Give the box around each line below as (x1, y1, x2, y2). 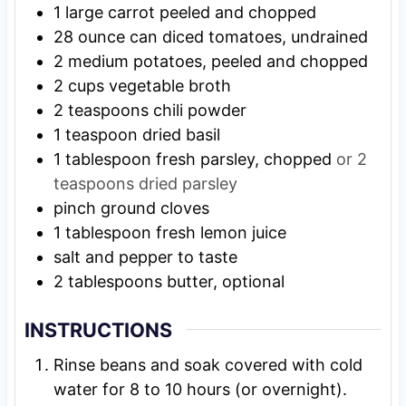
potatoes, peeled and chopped (132, 51, 368, 71)
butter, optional (166, 271, 285, 291)
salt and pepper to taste (53, 246, 237, 266)
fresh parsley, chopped (155, 149, 332, 169)
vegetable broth (108, 75, 231, 95)
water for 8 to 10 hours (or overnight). (53, 379, 347, 399)
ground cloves (100, 198, 209, 217)
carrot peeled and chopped (107, 2, 316, 22)
